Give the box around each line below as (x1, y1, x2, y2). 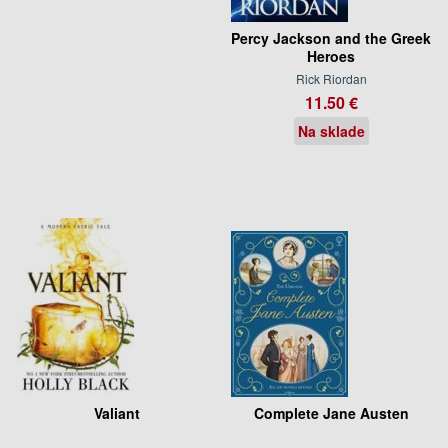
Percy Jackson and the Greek (231, 27, 431, 48)
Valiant (94, 402, 140, 423)
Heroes (307, 45, 355, 66)
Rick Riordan (295, 69, 367, 87)
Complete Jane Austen (253, 402, 409, 423)
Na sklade (297, 120, 365, 141)
